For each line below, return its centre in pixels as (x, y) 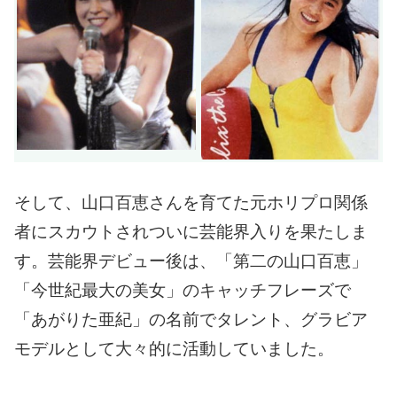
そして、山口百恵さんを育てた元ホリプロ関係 (191, 203)
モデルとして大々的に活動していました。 (174, 349)
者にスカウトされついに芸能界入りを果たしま (191, 232)
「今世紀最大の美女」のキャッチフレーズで (183, 291)
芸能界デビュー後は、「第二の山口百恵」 (208, 261)
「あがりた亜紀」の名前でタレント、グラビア (191, 320)
